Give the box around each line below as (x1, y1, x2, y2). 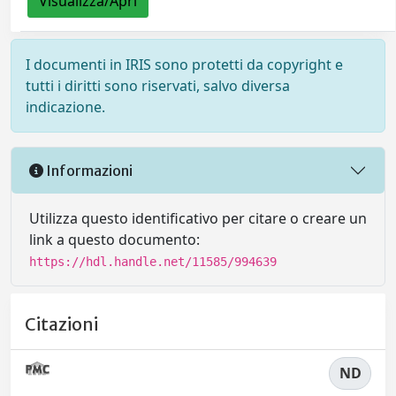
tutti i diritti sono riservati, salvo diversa (26, 76, 290, 96)
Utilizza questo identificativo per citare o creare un (29, 209, 367, 229)
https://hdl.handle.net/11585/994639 (29, 255, 277, 270)
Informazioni (43, 161, 133, 179)
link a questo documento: (29, 230, 200, 250)
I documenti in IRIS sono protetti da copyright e (26, 55, 343, 75)
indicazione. (26, 97, 105, 118)
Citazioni (25, 313, 98, 335)
